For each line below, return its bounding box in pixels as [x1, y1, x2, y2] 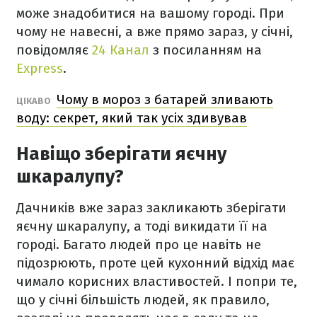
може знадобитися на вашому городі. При [16, 5, 284, 21]
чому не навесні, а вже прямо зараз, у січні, [16, 23, 293, 40]
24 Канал [92, 42, 149, 58]
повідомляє [16, 42, 92, 58]
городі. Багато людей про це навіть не [16, 236, 261, 253]
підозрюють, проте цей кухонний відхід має [16, 255, 294, 271]
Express [16, 60, 63, 76]
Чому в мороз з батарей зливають [57, 91, 273, 108]
